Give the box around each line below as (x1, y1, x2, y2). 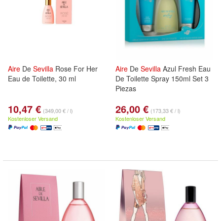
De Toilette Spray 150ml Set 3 (115, 74, 209, 83)
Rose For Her (53, 64, 98, 74)
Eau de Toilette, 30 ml (8, 74, 76, 83)
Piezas (115, 83, 136, 93)
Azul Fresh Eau (161, 64, 211, 74)
